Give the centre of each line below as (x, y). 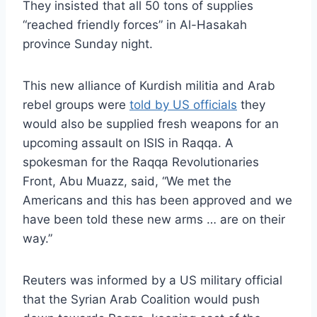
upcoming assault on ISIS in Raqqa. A (128, 143)
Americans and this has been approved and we (157, 201)
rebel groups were (76, 105)
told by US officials (183, 105)
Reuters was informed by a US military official (152, 281)
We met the (199, 181)
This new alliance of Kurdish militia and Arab (149, 86)
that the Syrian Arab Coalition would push (141, 300)
